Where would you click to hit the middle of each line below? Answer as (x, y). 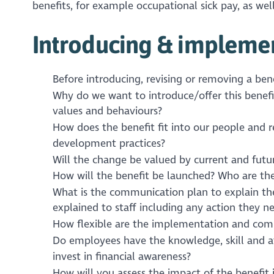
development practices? (109, 143)
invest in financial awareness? (121, 256)
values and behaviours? (107, 111)
